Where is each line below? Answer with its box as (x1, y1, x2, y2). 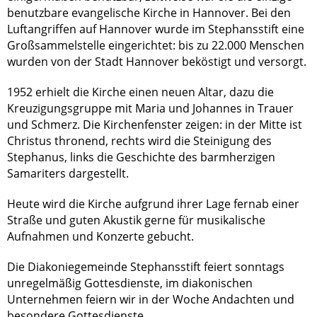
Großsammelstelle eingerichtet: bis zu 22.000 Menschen (7, 38, 304, 54)
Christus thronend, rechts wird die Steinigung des (7, 133, 272, 149)
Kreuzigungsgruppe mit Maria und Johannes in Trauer (7, 100, 294, 117)
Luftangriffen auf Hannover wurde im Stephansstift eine (7, 21, 304, 38)
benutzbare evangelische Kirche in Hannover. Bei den (7, 5, 291, 21)
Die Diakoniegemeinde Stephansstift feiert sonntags (7, 259, 284, 275)
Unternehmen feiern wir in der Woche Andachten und (7, 292, 294, 308)
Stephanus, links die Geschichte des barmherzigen (7, 149, 275, 166)
